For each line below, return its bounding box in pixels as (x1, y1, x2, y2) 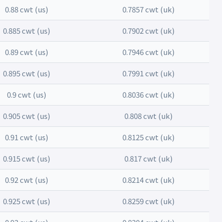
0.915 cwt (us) (3, 153, 50, 164)
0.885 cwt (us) (3, 25, 50, 36)
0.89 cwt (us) (5, 47, 48, 57)
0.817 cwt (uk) (124, 153, 172, 164)
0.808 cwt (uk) (124, 111, 172, 121)
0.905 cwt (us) (3, 111, 50, 121)
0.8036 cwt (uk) (122, 89, 174, 100)
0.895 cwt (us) (3, 68, 50, 78)
